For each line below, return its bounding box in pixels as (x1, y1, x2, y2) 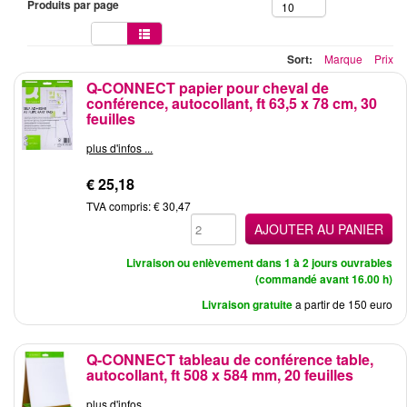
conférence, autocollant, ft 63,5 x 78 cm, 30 (86, 93, 378, 114)
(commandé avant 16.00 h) (254, 271, 392, 287)
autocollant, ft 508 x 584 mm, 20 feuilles (86, 364, 354, 385)
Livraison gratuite (201, 296, 293, 313)
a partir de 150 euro (294, 296, 392, 312)
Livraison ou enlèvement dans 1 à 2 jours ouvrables (125, 254, 392, 271)
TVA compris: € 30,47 (86, 198, 192, 213)
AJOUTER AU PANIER (253, 220, 383, 238)
